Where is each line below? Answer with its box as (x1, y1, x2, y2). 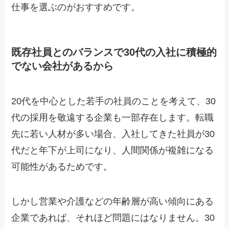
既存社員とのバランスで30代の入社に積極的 (11, 46, 217, 58)
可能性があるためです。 (11, 162, 113, 172)
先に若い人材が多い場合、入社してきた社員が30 (11, 129, 215, 140)
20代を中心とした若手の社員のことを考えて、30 (11, 96, 216, 107)
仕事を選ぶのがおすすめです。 (11, 2, 141, 12)
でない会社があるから (11, 60, 114, 72)
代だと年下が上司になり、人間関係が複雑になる (11, 145, 214, 156)
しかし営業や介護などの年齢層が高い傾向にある (11, 196, 214, 207)
